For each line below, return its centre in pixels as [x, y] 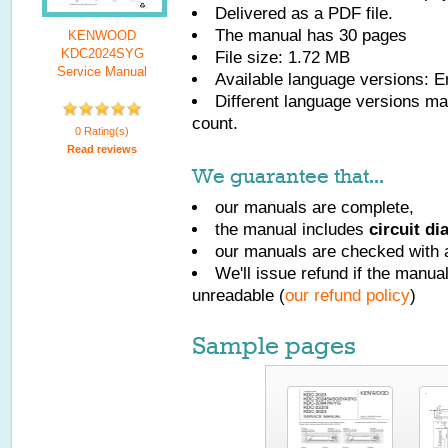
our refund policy [347, 295]
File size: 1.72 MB [282, 57]
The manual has [277, 35]
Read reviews [102, 149]
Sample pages [274, 346]
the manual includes [292, 229]
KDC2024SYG [102, 53]
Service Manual [102, 71]
